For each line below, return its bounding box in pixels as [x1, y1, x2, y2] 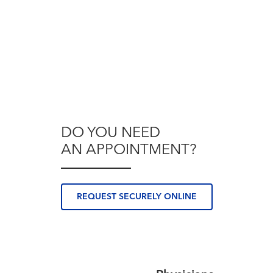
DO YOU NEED [60, 126, 160, 141]
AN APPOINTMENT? [60, 143, 197, 158]
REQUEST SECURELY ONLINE [76, 193, 197, 202]
